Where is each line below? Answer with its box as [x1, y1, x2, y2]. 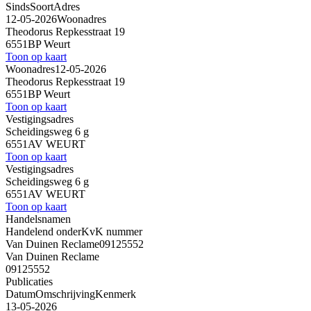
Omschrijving [35, 287, 95, 300]
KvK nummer [81, 225, 142, 237]
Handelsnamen [6, 212, 71, 225]
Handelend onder [6, 225, 81, 237]
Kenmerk [95, 287, 136, 300]
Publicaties [6, 275, 53, 287]
